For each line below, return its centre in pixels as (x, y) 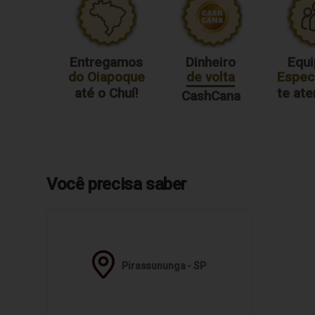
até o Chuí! (106, 94)
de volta (211, 77)
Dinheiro (211, 63)
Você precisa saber (117, 185)
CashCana (211, 96)
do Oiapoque (106, 77)
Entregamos (107, 63)
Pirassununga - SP (164, 266)
